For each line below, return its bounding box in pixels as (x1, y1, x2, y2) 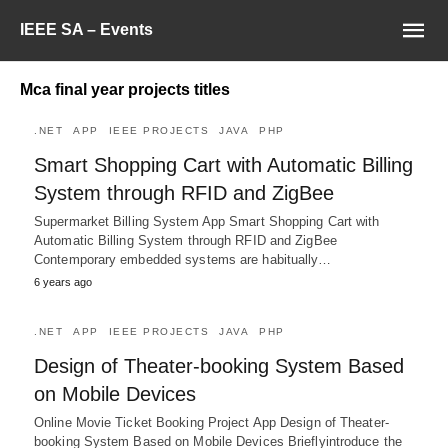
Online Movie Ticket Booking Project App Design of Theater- (34, 415, 389, 430)
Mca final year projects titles (20, 81, 230, 98)
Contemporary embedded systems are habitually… (34, 252, 332, 267)
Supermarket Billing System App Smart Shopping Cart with (34, 214, 380, 229)
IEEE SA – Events (20, 21, 153, 38)
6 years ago (34, 276, 92, 288)
